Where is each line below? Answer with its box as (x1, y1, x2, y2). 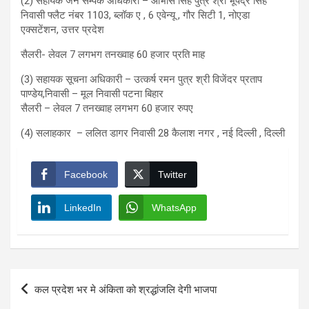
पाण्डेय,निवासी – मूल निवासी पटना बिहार (21, 87, 163, 100)
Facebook (64, 168, 108, 180)
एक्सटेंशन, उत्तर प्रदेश (21, 23, 104, 36)
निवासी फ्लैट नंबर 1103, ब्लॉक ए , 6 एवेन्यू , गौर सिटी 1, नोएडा (21, 8, 250, 21)
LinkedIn (64, 201, 101, 213)
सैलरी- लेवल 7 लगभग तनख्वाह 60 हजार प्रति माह (21, 48, 205, 61)
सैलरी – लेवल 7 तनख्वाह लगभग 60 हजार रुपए (21, 101, 193, 114)
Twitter (158, 168, 187, 180)
